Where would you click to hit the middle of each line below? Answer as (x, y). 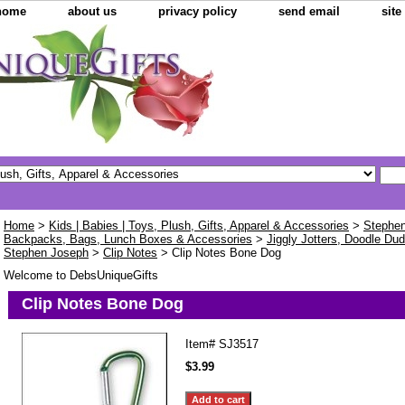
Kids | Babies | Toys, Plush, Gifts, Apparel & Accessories (199, 226)
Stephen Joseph (46, 253)
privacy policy (198, 11)
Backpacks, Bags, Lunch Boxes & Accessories (128, 240)
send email (309, 11)
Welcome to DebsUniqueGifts (81, 276)
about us (92, 11)
